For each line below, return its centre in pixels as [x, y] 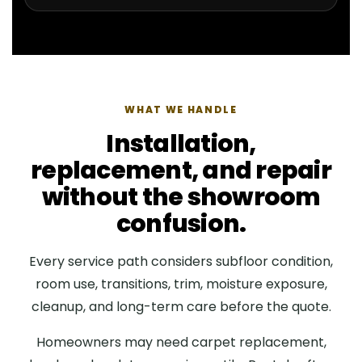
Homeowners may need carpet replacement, [181, 343]
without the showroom [181, 198]
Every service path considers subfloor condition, [181, 262]
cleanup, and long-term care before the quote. [181, 307]
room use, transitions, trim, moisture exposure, [181, 284]
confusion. [181, 224]
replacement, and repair [181, 171]
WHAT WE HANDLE [181, 110]
